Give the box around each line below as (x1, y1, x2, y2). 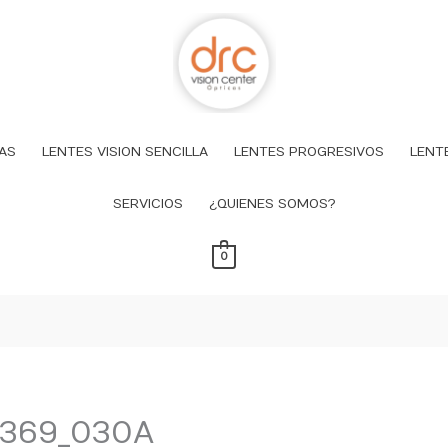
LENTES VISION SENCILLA (42, 144, 208, 161)
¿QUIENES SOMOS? (208, 196, 336, 213)
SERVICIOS (112, 196, 183, 213)
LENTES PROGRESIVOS (234, 144, 384, 161)
